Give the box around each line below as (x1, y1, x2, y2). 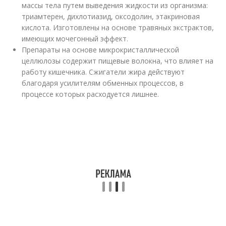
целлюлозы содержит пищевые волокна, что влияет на (22, 56, 214, 66)
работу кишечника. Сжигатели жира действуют (22, 67, 185, 77)
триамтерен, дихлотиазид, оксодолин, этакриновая (22, 12, 200, 21)
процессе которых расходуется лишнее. (22, 89, 159, 99)
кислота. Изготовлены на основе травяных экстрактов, (22, 23, 214, 32)
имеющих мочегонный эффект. (22, 34, 129, 43)
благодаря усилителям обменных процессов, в (22, 78, 184, 88)
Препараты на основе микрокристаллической (22, 45, 180, 54)
